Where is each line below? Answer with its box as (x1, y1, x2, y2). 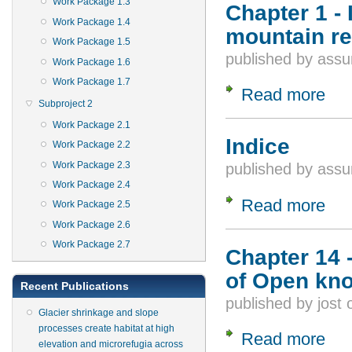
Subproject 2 (38, 98, 93, 110)
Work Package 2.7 (53, 239, 130, 251)
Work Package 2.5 (53, 199, 130, 211)
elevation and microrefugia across (38, 339, 183, 350)
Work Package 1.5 (53, 36, 130, 48)
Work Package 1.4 (53, 16, 130, 27)
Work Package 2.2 (53, 139, 130, 151)
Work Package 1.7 (53, 75, 130, 87)
